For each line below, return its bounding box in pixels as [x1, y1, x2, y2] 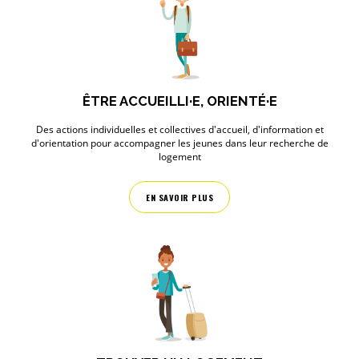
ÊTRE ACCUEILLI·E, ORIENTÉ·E [82, 92, 277, 109]
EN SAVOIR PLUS [146, 191, 213, 204]
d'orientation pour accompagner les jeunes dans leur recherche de [30, 136, 329, 150]
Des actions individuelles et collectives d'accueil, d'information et [35, 123, 324, 136]
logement [158, 150, 201, 163]
